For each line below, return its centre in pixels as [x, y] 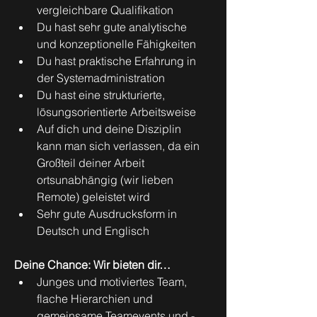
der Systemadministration [101, 78]
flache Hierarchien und [96, 299]
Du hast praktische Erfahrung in [118, 61]
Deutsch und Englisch [93, 231]
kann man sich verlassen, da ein [120, 146]
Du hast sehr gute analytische [113, 27]
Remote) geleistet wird [93, 197]
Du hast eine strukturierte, [102, 95]
